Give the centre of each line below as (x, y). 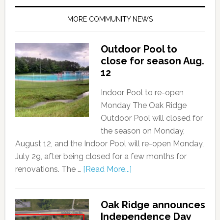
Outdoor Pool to (139, 49)
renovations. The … (49, 169)
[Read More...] (107, 169)
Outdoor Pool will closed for (151, 118)
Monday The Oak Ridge (143, 105)
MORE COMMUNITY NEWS (110, 19)
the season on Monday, (142, 131)
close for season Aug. (152, 61)
